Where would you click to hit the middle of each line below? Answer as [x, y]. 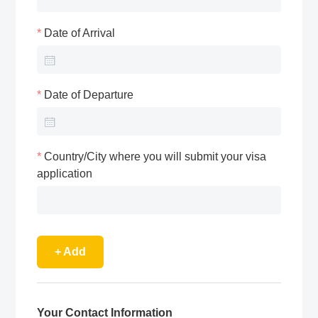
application [65, 174]
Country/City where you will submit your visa [155, 157]
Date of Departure [89, 95]
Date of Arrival [80, 33]
